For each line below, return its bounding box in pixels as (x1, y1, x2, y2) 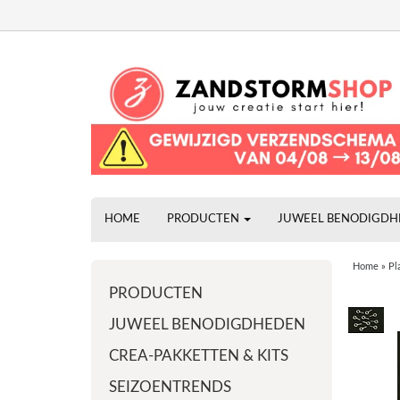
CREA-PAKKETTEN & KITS (109, 348, 288, 363)
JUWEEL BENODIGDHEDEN (109, 317, 305, 332)
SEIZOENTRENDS (109, 379, 231, 395)
